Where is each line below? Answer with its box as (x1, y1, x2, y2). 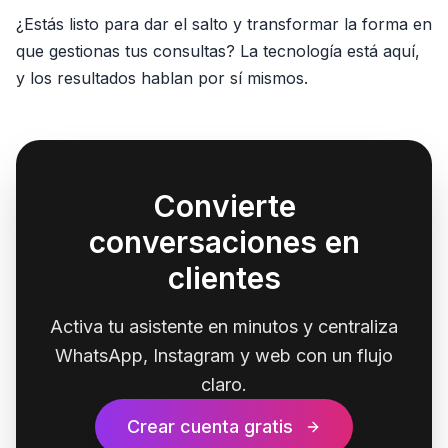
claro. (201, 374, 247, 395)
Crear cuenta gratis (127, 416, 293, 437)
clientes (167, 260, 281, 296)
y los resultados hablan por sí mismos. (16, 68, 308, 88)
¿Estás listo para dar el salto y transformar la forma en (16, 14, 432, 34)
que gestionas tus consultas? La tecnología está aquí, (16, 41, 420, 61)
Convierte (152, 188, 296, 224)
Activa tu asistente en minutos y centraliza (50, 316, 398, 337)
